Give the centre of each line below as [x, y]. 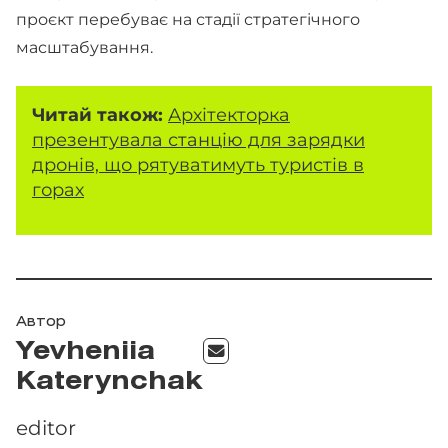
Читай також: [100, 114]
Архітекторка [229, 114]
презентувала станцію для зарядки [198, 139]
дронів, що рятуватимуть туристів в [198, 164]
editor [46, 428]
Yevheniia [85, 353]
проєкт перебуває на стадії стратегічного [188, 19]
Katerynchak [109, 383]
